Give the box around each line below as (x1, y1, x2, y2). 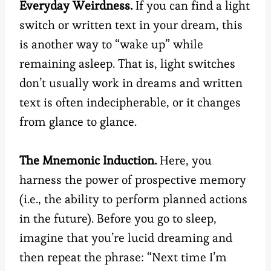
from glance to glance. (19, 114, 137, 130)
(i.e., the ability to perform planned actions (19, 191, 247, 207)
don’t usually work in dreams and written (19, 75, 243, 91)
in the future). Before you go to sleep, (19, 211, 217, 227)
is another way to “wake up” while (19, 36, 203, 53)
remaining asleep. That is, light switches (19, 56, 235, 72)
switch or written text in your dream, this (19, 17, 243, 33)
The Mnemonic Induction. (19, 152, 157, 169)
